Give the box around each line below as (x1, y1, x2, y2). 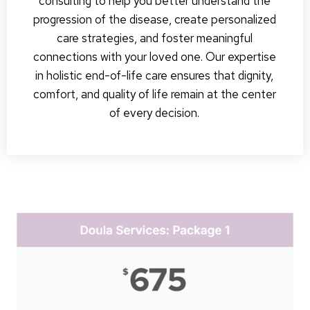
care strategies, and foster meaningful (56, 30, 253, 46)
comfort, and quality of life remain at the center (33, 86, 276, 102)
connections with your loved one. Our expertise (33, 49, 276, 64)
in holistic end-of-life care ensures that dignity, (35, 68, 273, 83)
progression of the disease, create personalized (33, 12, 276, 27)
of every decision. (109, 105, 199, 120)
